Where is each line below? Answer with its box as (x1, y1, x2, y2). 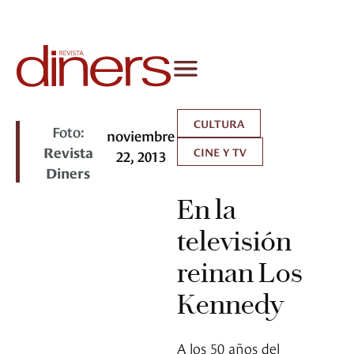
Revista (43, 141, 93, 162)
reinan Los (177, 256, 303, 290)
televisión (177, 224, 292, 258)
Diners (46, 162, 91, 183)
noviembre (107, 125, 175, 145)
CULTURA (194, 115, 244, 131)
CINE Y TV (194, 144, 247, 160)
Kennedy (177, 288, 283, 322)
